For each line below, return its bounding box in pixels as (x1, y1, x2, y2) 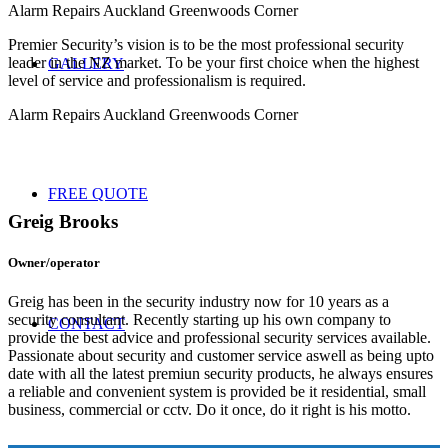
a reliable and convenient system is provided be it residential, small (8, 383, 426, 401)
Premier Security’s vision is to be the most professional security (8, 36, 404, 54)
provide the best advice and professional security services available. (8, 329, 431, 347)
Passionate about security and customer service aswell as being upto (8, 347, 434, 365)
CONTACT (48, 315, 125, 332)
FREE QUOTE (48, 185, 148, 202)
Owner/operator (8, 255, 100, 271)
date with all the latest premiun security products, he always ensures (8, 365, 433, 383)
